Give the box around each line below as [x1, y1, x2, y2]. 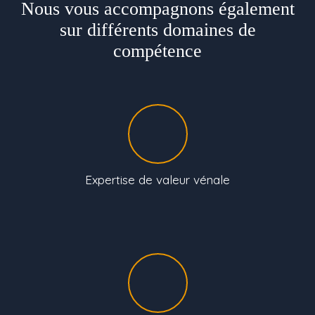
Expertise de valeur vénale [85, 172, 230, 187]
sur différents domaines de [59, 20, 256, 40]
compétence [113, 41, 202, 61]
